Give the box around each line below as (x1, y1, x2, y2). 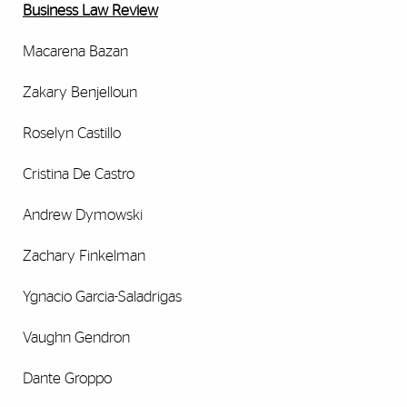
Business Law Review (23, 3, 158, 19)
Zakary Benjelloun (23, 84, 137, 101)
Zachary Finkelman (23, 248, 145, 264)
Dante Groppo (23, 371, 112, 387)
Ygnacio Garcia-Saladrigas (23, 289, 182, 305)
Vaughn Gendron (23, 330, 130, 346)
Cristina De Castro (23, 166, 134, 183)
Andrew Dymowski (23, 207, 143, 223)
